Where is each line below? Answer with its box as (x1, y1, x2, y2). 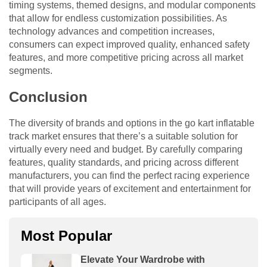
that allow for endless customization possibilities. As (9, 13, 227, 23)
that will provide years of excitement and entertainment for (9, 183, 251, 194)
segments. (9, 65, 52, 76)
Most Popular (21, 227, 112, 244)
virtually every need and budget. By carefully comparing (9, 144, 243, 154)
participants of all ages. (9, 196, 106, 207)
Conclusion (9, 88, 88, 105)
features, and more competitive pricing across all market (9, 52, 243, 63)
